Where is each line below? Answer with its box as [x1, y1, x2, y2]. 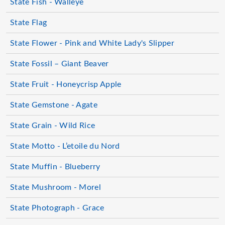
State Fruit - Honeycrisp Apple [10, 80, 122, 88]
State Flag [10, 19, 47, 27]
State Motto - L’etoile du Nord [10, 142, 120, 150]
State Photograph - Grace [10, 204, 104, 212]
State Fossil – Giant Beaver [10, 60, 109, 68]
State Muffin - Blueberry [10, 163, 100, 171]
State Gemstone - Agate [10, 101, 98, 109]
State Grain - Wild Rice [10, 122, 95, 130]
